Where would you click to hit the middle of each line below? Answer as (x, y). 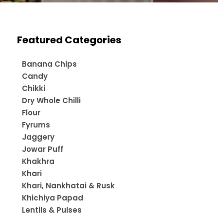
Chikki (34, 88)
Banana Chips (49, 64)
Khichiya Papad (53, 198)
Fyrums (36, 125)
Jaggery (38, 137)
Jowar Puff (43, 149)
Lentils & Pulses (52, 210)
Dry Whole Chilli (51, 100)
